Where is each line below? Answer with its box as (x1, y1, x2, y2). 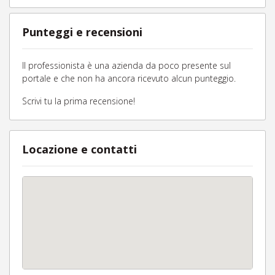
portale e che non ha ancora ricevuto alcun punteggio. (22, 72, 236, 84)
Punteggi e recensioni (22, 25, 142, 39)
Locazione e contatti (22, 142, 137, 157)
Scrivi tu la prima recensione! (22, 95, 135, 107)
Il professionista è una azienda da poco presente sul (22, 60, 231, 71)
